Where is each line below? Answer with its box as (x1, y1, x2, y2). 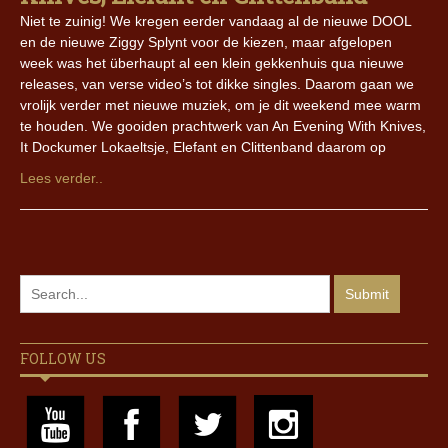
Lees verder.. (20, 170, 103, 187)
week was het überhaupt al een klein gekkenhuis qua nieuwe (20, 55, 404, 72)
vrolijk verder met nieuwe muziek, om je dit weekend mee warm (20, 97, 421, 114)
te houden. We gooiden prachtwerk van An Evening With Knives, (20, 118, 426, 135)
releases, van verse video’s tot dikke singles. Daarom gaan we (20, 76, 414, 93)
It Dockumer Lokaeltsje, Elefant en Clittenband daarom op (20, 139, 386, 156)
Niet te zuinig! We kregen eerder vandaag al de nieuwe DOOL (20, 13, 411, 30)
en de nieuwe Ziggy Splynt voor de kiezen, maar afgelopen (20, 34, 392, 51)
